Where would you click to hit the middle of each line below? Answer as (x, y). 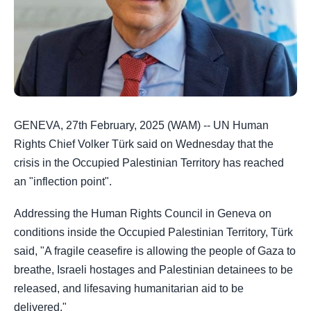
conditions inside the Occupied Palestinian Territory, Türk (153, 233)
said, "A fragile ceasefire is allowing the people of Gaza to (155, 251)
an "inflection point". (63, 182)
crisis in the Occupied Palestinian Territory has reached (149, 163)
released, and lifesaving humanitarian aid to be (129, 289)
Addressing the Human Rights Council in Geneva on (143, 214)
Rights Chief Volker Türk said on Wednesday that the (144, 144)
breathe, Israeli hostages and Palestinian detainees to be (153, 270)
